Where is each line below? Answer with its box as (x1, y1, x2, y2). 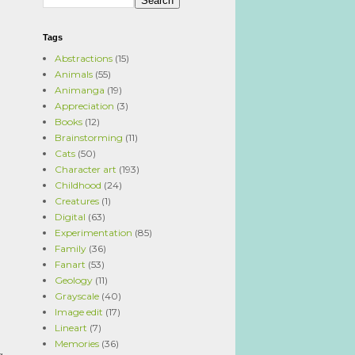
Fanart (55, 258, 86, 270)
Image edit (55, 306, 103, 318)
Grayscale (55, 290, 99, 302)
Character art (55, 163, 116, 175)
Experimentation (55, 227, 132, 239)
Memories (55, 338, 99, 349)
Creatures (55, 195, 99, 207)
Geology (55, 274, 93, 286)
